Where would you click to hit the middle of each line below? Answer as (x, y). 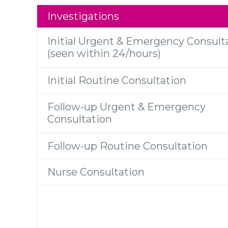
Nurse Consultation (96, 172)
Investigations (83, 16)
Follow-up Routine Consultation (127, 146)
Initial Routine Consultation (117, 80)
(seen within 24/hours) (104, 53)
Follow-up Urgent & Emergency (126, 107)
